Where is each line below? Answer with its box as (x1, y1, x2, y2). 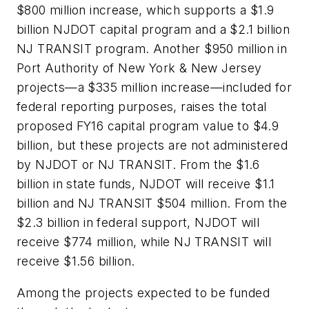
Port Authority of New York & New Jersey (17, 61, 262, 76)
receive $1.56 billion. (17, 254, 135, 269)
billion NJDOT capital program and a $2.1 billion (17, 22, 290, 37)
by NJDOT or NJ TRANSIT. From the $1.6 (17, 157, 260, 172)
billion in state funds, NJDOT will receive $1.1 (17, 177, 275, 192)
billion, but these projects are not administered (17, 138, 288, 153)
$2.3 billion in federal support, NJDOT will (17, 215, 260, 230)
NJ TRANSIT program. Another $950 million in (17, 41, 288, 57)
